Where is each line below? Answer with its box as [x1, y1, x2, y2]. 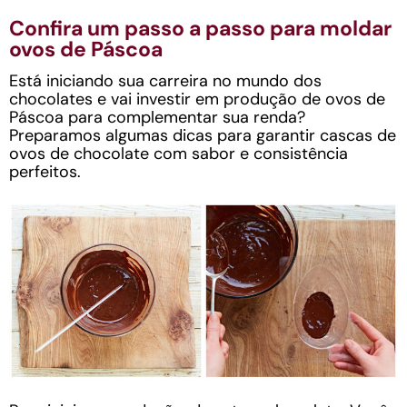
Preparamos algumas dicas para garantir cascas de [9, 124, 396, 146]
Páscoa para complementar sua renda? [9, 105, 305, 128]
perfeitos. [9, 160, 81, 183]
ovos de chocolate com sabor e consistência [9, 142, 348, 164]
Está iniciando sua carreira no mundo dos [9, 69, 322, 92]
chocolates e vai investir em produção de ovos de [9, 87, 385, 110]
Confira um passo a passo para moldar [9, 15, 392, 42]
